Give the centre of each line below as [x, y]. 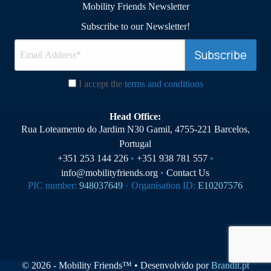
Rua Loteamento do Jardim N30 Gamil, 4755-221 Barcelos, [135, 129]
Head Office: [135, 117]
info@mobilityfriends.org [110, 173]
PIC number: [53, 186]
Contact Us [188, 173]
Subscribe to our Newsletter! [135, 26]
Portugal [135, 144]
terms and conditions [164, 84]
